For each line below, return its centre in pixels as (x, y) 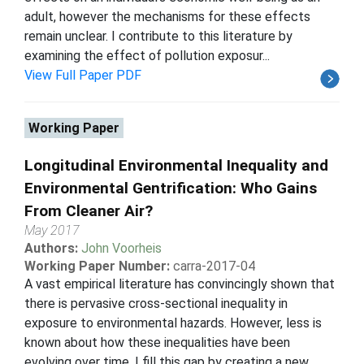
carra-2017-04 (214, 266)
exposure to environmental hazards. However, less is (173, 323)
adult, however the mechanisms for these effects (167, 16)
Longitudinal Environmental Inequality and (176, 165)
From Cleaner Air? (89, 210)
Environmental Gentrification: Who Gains (171, 188)
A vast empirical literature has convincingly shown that (180, 284)
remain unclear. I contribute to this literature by (158, 36)
